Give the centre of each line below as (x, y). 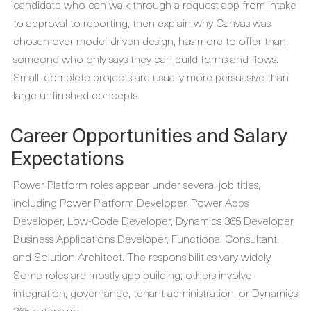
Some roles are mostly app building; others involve (133, 274)
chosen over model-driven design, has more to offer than (150, 40)
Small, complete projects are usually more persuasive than (151, 76)
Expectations (67, 157)
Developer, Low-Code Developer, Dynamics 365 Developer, (154, 220)
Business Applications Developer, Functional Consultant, (146, 238)
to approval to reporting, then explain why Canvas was (142, 22)
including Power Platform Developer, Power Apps (131, 202)
